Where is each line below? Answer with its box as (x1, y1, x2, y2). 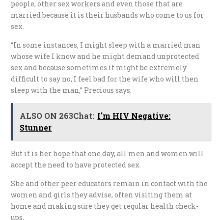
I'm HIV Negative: (97, 110, 171, 121)
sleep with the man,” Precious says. (11, 85, 132, 95)
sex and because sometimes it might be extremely (11, 63, 187, 73)
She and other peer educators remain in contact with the (11, 179, 208, 189)
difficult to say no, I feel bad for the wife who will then (11, 74, 199, 84)
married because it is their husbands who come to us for (11, 10, 204, 20)
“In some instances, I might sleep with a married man (11, 40, 201, 50)
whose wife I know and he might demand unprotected (11, 52, 200, 61)
